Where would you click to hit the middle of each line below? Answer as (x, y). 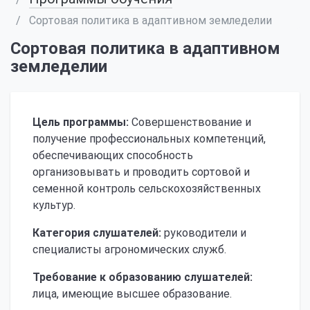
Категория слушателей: (97, 233)
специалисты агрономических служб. (129, 249)
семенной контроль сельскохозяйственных (147, 189)
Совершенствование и (190, 122)
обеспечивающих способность (113, 155)
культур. (54, 205)
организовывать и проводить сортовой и (141, 172)
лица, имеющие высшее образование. (132, 294)
